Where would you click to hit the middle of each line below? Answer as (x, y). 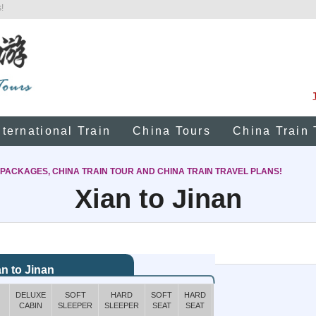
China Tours (172, 131)
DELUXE (31, 295)
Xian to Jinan (158, 199)
